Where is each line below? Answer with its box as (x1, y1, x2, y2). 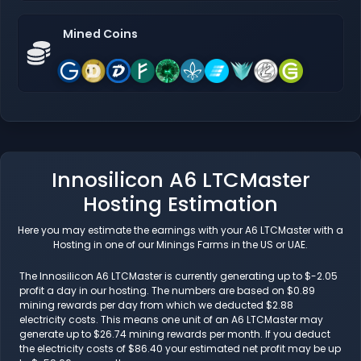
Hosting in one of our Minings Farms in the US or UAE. (53, 238, 308, 252)
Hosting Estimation (83, 190, 278, 219)
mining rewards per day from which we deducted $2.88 (19, 298, 293, 313)
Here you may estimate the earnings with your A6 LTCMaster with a (18, 223, 343, 238)
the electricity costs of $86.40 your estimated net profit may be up (19, 342, 341, 356)
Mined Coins (63, 25, 139, 42)
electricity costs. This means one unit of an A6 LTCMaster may (19, 313, 323, 327)
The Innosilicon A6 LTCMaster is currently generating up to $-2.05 (19, 269, 338, 284)
